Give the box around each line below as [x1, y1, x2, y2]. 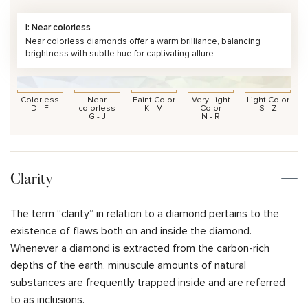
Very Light [191, 95, 230, 106]
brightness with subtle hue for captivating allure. [25, 47, 216, 59]
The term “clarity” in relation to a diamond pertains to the [10, 207, 279, 221]
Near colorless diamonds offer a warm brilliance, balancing [25, 35, 261, 47]
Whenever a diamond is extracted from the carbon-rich [10, 241, 269, 256]
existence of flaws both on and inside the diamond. [10, 224, 252, 239]
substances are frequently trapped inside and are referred [10, 276, 285, 290]
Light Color [246, 95, 289, 106]
